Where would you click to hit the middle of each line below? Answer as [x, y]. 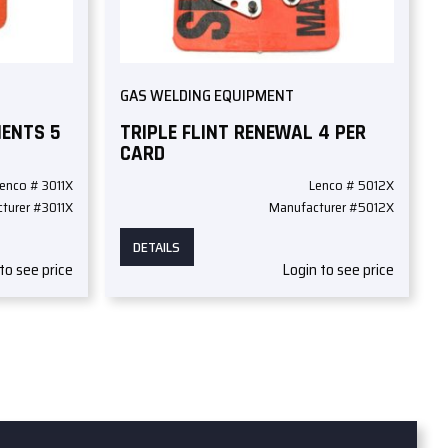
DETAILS [157, 247]
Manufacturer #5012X [331, 207]
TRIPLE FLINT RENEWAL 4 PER [242, 132]
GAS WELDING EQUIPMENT [206, 96]
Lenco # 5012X [351, 185]
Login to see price [337, 270]
